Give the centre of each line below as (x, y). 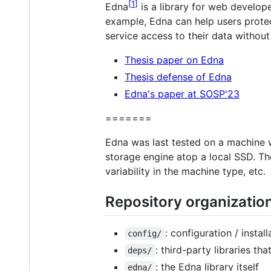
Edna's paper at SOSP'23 (182, 93)
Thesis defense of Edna (178, 77)
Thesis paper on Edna (174, 60)
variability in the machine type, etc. (185, 171)
